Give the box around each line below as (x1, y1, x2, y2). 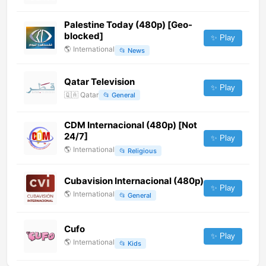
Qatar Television (64, 75, 135, 87)
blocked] (64, 30, 103, 42)
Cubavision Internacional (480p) (64, 175, 204, 187)
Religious (128, 146, 157, 155)
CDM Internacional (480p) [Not (64, 119, 197, 131)
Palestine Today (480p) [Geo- (64, 19, 192, 31)
